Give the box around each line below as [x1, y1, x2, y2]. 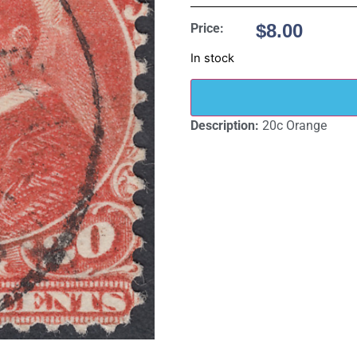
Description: [190, 117, 262, 133]
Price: [190, 21, 224, 36]
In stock [190, 51, 234, 66]
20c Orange [262, 117, 327, 133]
